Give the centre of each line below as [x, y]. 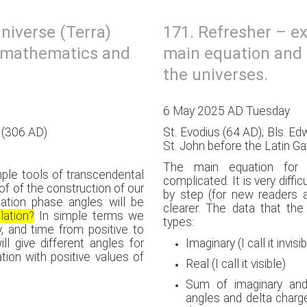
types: [179, 222]
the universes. [216, 75]
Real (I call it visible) [236, 264]
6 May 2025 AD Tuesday [227, 111]
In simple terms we [89, 216]
